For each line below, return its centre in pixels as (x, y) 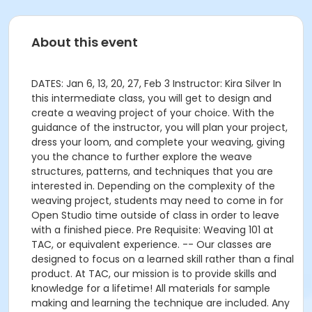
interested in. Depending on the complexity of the (153, 186)
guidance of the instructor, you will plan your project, (159, 127)
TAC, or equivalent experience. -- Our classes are (151, 244)
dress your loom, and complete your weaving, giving (158, 142)
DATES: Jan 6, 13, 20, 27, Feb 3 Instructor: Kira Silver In (156, 84)
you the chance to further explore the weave (142, 157)
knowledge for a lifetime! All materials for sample (151, 288)
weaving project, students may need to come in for (157, 201)
